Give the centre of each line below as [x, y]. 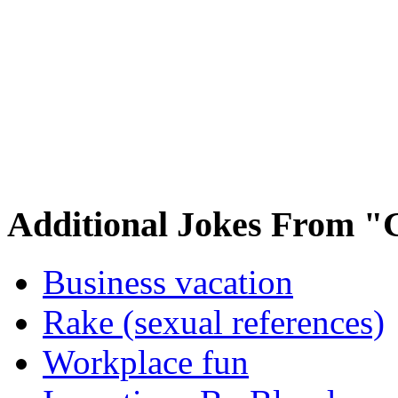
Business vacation [168, 282]
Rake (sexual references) [214, 322]
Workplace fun [146, 362]
